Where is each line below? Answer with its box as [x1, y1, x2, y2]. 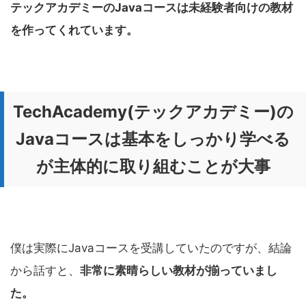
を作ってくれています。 [10, 23, 138, 38]
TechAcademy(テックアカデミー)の [12, 102, 294, 122]
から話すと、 [10, 264, 80, 278]
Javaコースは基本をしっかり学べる [16, 129, 290, 150]
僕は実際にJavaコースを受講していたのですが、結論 [10, 241, 292, 255]
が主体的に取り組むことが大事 [36, 156, 270, 177]
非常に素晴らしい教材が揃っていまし [80, 264, 277, 278]
